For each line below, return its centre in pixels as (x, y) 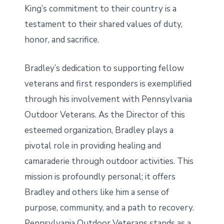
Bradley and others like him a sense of (96, 192)
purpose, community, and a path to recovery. (109, 207)
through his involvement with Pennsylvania (108, 99)
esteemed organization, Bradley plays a (99, 130)
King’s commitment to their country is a (100, 8)
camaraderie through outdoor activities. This (109, 161)
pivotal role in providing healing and (92, 145)
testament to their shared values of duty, (103, 24)
